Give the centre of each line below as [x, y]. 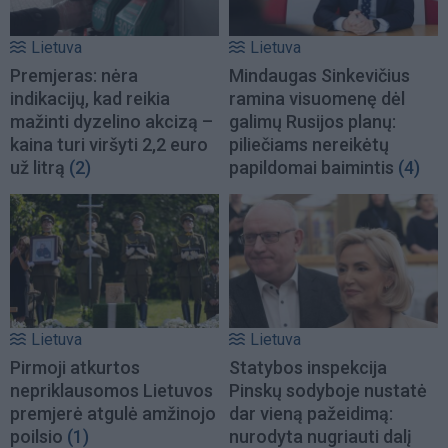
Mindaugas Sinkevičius [319, 75]
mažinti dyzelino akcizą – [111, 121]
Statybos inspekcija [308, 368]
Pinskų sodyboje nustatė [328, 391]
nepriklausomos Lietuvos [111, 391]
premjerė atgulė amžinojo [113, 414]
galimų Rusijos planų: [312, 121]
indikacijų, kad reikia [90, 98]
